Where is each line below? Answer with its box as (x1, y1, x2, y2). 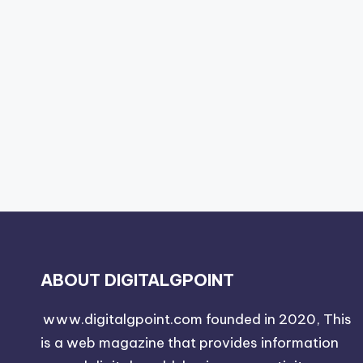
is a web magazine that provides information (41, 333, 339, 352)
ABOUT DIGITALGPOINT (41, 269, 234, 290)
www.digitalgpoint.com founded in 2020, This (43, 310, 352, 328)
